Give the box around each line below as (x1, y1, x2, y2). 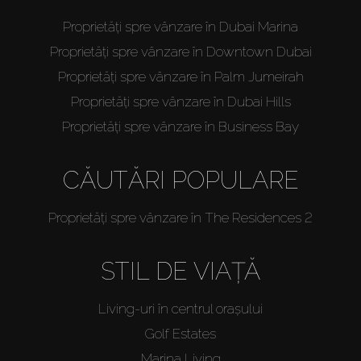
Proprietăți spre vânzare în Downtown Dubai (49, 43, 312, 60)
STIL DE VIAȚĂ (101, 256, 260, 285)
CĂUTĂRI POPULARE (62, 165, 299, 194)
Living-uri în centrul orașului (98, 300, 263, 317)
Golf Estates (145, 325, 216, 342)
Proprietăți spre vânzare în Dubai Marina (63, 18, 298, 35)
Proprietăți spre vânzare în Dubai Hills (70, 93, 291, 110)
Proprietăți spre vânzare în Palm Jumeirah (57, 68, 304, 85)
